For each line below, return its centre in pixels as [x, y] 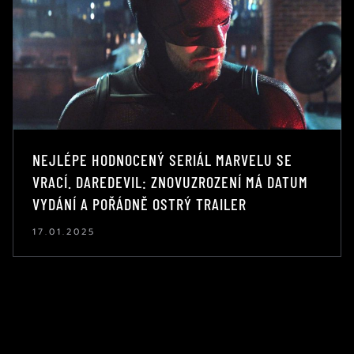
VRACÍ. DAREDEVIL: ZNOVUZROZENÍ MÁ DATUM [170, 181]
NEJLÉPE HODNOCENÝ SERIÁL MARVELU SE [162, 159]
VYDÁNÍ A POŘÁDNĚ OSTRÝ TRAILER [139, 203]
